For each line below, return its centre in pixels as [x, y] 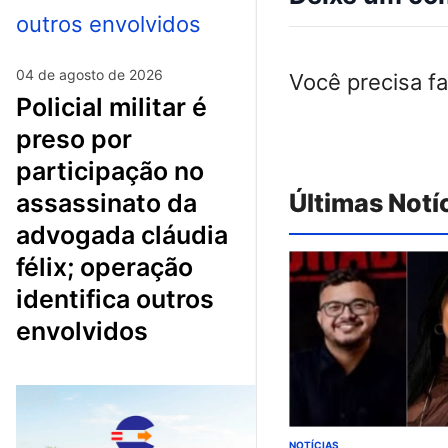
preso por [74, 138]
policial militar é [24, 106]
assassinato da [106, 202]
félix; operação [104, 266]
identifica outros [115, 298]
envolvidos [82, 330]
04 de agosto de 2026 [89, 74]
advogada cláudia [122, 234]
